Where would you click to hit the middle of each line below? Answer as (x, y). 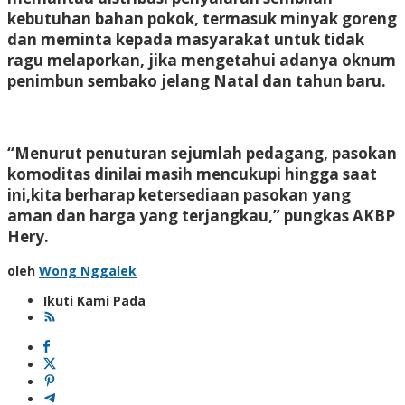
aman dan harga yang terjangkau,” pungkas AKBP (201, 215)
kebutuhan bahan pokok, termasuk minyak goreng (202, 18)
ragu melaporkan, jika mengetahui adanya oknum (202, 60)
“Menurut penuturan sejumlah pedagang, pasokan (202, 153)
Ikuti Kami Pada (94, 300)
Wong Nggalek (88, 270)
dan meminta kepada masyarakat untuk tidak (186, 39)
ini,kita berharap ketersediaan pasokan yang (179, 194)
